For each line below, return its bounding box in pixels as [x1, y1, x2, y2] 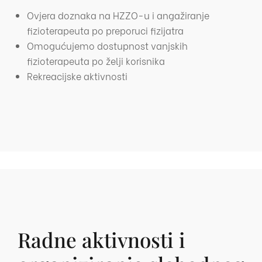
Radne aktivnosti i [18, 225, 185, 253]
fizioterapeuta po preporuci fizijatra [27, 23, 184, 37]
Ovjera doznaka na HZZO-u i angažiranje [27, 8, 209, 22]
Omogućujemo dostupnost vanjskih [27, 38, 188, 52]
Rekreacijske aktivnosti [27, 68, 127, 82]
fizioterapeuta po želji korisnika [27, 53, 165, 67]
